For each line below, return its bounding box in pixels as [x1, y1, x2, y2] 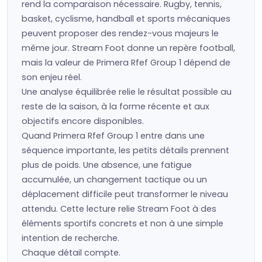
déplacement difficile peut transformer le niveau [22, 188, 228, 200]
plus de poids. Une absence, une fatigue [22, 159, 192, 171]
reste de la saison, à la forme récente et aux [22, 101, 209, 112]
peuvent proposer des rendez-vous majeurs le [22, 27, 219, 39]
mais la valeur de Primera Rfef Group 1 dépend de [22, 57, 230, 68]
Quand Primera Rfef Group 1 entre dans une [22, 130, 205, 142]
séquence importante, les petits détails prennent [22, 144, 229, 156]
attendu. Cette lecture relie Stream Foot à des [22, 203, 216, 215]
